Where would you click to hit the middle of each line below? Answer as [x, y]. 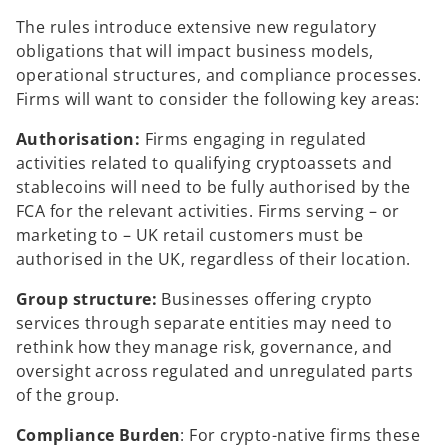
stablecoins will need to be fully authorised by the [213, 186]
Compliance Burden [98, 434]
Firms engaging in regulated [255, 138]
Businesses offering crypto [267, 298]
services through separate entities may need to [204, 322]
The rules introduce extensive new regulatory [196, 26]
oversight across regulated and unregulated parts [215, 370]
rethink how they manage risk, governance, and [204, 346]
